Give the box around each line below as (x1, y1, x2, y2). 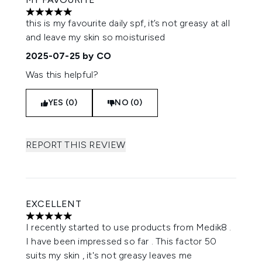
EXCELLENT (26, 198, 81, 209)
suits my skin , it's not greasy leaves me (26, 250, 192, 261)
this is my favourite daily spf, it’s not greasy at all (26, 18, 230, 29)
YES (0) (48, 98, 78, 108)
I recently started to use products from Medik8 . (26, 222, 232, 233)
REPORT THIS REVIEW (26, 139, 126, 150)
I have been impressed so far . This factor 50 (26, 236, 217, 247)
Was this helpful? (26, 69, 99, 80)
